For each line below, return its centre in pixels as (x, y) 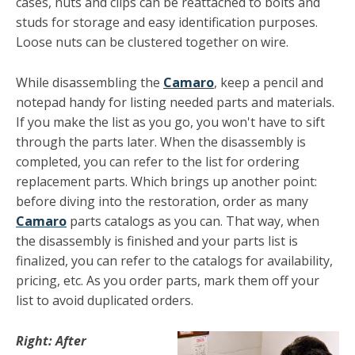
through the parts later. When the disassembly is (161, 141)
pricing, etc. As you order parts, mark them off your (168, 280)
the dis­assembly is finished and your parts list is (157, 240)
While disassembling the (90, 82)
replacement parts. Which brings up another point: (166, 181)
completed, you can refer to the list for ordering (158, 161)
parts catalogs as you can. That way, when (193, 221)
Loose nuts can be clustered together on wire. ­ (154, 42)
